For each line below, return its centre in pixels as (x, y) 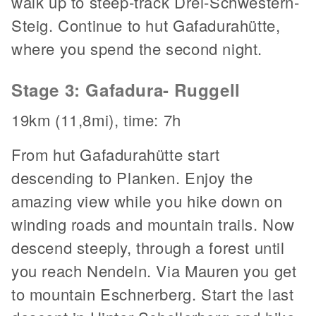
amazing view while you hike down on (147, 201)
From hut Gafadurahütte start (116, 154)
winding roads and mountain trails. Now (153, 224)
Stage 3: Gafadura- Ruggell (126, 90)
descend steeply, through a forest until (148, 247)
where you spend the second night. (137, 48)
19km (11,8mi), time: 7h (96, 120)
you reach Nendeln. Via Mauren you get (154, 271)
